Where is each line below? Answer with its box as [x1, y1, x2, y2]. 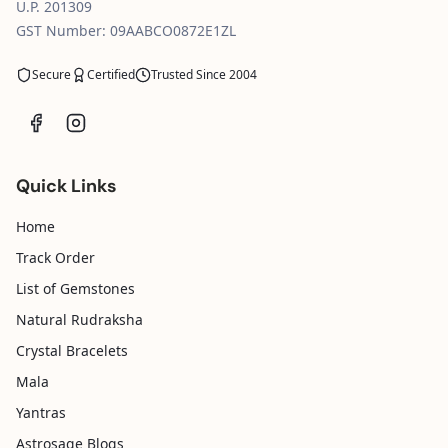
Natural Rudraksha [16, 310, 143, 329]
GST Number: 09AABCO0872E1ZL [16, 21, 236, 40]
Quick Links [16, 174, 117, 198]
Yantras [16, 403, 66, 422]
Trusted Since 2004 [151, 66, 257, 83]
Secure [32, 66, 71, 83]
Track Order [16, 248, 95, 267]
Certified [87, 66, 135, 83]
